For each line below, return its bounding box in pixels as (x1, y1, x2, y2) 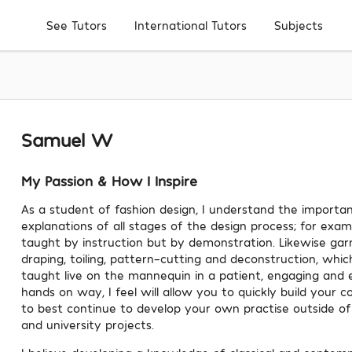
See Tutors (46, 18, 107, 33)
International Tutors (134, 18, 247, 33)
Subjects (274, 17, 324, 32)
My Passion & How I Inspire (21, 171, 198, 189)
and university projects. (21, 317, 155, 332)
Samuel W (21, 128, 113, 152)
